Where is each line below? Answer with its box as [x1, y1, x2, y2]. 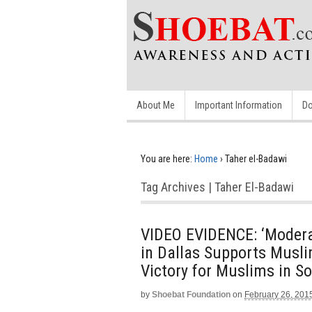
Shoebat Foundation [152, 290, 231, 299]
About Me [136, 100, 175, 111]
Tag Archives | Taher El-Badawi [141, 180, 294, 194]
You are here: [141, 153, 192, 164]
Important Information [195, 100, 282, 111]
